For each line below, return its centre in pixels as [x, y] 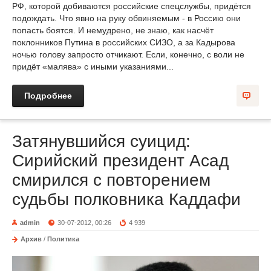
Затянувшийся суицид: [101, 141]
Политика [63, 239]
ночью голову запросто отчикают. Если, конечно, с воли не [128, 54]
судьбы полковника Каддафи [126, 199]
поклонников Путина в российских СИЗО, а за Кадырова [124, 42]
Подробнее [48, 95]
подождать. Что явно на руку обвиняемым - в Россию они [126, 18]
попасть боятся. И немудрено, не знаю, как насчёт [113, 30]
